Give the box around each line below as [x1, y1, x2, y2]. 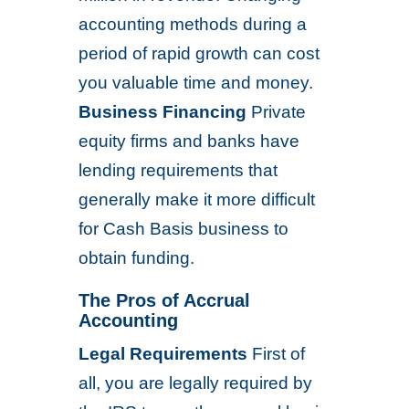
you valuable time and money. [79, 73, 314, 92]
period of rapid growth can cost [79, 44, 320, 63]
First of [247, 344, 306, 363]
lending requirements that [79, 161, 278, 180]
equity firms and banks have [79, 131, 300, 151]
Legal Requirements [79, 344, 248, 363]
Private [246, 102, 307, 121]
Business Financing [79, 102, 247, 121]
